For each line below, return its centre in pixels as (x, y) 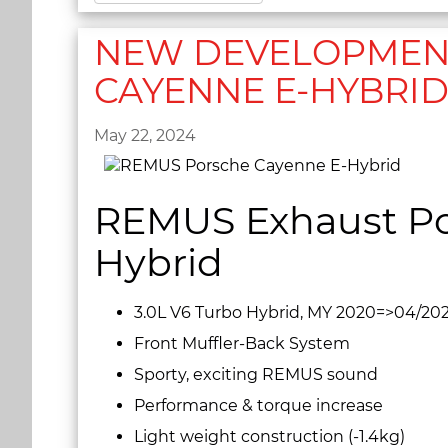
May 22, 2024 (145, 136)
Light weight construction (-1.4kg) (269, 436)
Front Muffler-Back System (242, 343)
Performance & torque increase (258, 405)
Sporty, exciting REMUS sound (258, 374)
